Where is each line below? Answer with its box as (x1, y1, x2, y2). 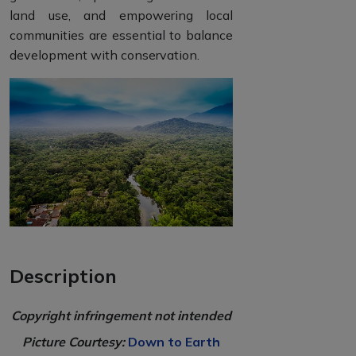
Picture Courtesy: (22, 333, 128, 350)
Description (10, 263, 117, 288)
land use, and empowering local (10, 7, 233, 23)
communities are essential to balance (10, 27, 233, 43)
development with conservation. (10, 47, 199, 63)
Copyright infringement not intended (11, 307, 231, 323)
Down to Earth (128, 333, 220, 350)
